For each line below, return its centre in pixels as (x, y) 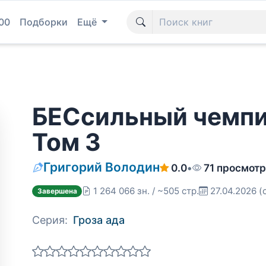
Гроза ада (99, 220)
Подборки (44, 22)
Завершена (57, 191)
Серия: (50, 220)
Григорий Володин (102, 167)
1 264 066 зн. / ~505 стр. (146, 191)
